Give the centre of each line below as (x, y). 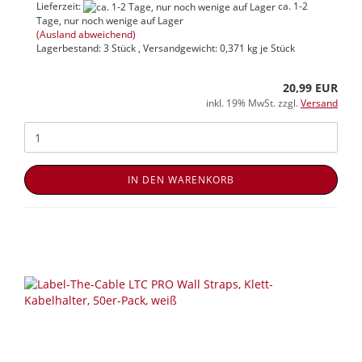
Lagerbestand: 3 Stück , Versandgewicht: (128, 48)
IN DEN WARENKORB (181, 180)
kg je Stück (270, 48)
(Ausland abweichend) (86, 35)
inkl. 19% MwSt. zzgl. (253, 103)
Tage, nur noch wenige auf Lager (110, 21)
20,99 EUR (310, 88)
